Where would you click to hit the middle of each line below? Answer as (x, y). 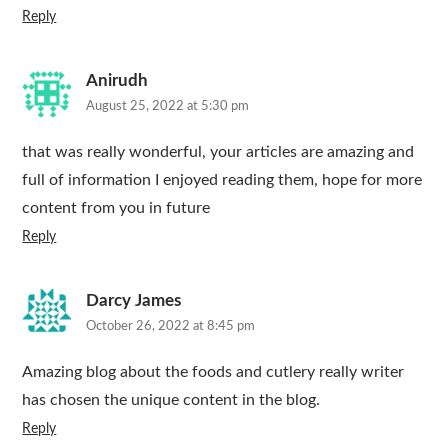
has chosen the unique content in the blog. (171, 400)
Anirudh (117, 80)
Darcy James (134, 300)
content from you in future (116, 208)
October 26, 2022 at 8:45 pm (171, 326)
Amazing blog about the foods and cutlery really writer (213, 372)
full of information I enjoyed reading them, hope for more (222, 180)
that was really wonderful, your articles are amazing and (218, 152)
